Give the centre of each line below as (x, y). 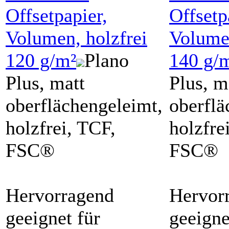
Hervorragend (60, 195)
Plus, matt (45, 83)
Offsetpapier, (56, 15)
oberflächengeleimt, (84, 105)
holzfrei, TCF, (61, 128)
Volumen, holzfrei (76, 38)
